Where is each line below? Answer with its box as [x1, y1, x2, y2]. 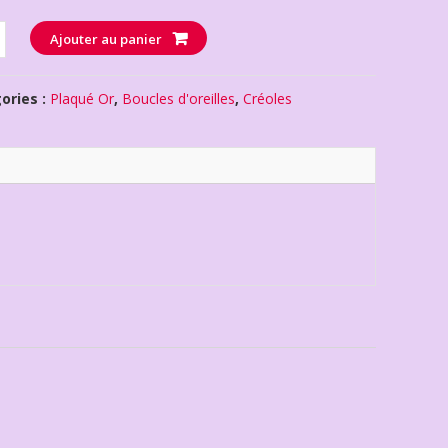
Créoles [243, 88, 293, 108]
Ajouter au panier [49, 29, 162, 48]
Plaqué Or [50, 88, 115, 108]
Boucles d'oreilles [122, 88, 236, 108]
